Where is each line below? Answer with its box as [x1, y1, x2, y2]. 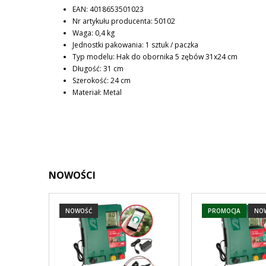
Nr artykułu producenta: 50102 [72, 15, 175, 26]
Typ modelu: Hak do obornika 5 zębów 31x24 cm [72, 51, 237, 62]
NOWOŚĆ [65, 206, 92, 215]
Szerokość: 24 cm [72, 75, 131, 85]
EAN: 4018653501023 [72, 4, 144, 14]
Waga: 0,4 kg [72, 27, 115, 38]
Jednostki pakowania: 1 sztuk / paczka [72, 39, 198, 50]
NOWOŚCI [49, 168, 96, 182]
